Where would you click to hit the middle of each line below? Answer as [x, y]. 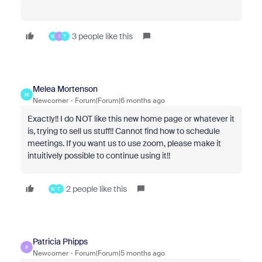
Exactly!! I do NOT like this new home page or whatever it [131, 119]
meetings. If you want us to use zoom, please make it [124, 143]
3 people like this [102, 36]
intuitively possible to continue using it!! [99, 156]
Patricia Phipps [60, 242]
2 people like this [96, 189]
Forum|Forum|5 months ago [120, 253]
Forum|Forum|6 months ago [120, 101]
